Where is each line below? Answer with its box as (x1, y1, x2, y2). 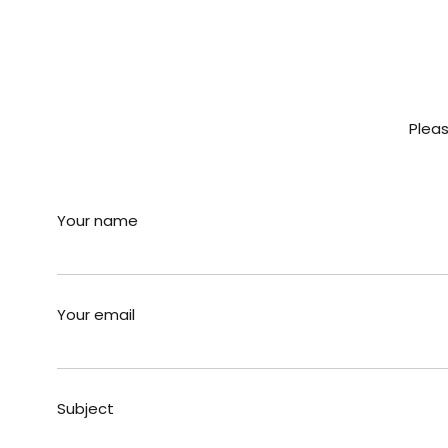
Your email (57, 304, 135, 325)
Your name (57, 210, 138, 231)
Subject (57, 398, 114, 419)
